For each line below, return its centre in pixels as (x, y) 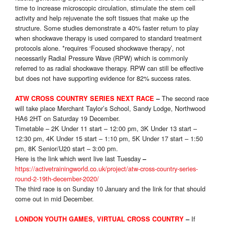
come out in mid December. (54, 199)
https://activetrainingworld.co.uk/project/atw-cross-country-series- (106, 169)
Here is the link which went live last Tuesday (79, 159)
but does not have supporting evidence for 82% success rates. (103, 78)
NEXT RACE (134, 99)
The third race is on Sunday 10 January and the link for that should (110, 189)
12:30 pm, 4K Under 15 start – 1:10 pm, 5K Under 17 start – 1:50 (109, 139)
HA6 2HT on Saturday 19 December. (68, 119)
